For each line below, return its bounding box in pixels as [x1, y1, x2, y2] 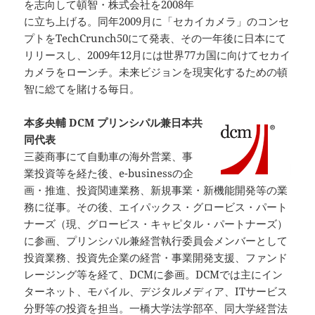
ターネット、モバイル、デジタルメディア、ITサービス [24, 283, 288, 298]
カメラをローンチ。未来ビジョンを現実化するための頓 [24, 64, 288, 79]
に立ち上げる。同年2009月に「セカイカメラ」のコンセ [24, 13, 290, 28]
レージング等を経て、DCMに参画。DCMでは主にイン [24, 266, 283, 281]
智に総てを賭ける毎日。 [24, 81, 141, 96]
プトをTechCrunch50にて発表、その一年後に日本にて [24, 30, 287, 45]
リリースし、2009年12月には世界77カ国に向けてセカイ [24, 47, 291, 62]
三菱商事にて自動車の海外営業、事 [24, 148, 193, 163]
